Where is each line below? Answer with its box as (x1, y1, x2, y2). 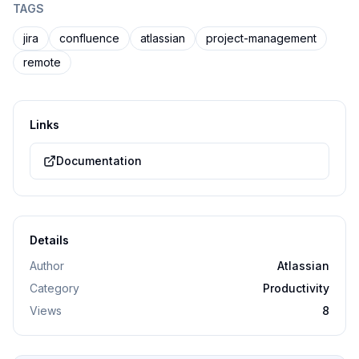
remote (23, 55, 61, 69)
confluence (59, 31, 119, 45)
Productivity (263, 281, 329, 295)
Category (30, 281, 79, 295)
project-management (206, 31, 317, 45)
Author (30, 259, 64, 272)
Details (30, 233, 69, 247)
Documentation (56, 154, 142, 167)
